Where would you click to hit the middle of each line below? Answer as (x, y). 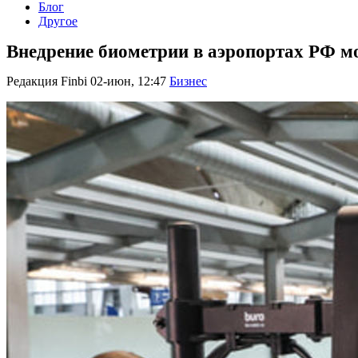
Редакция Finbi (47, 82)
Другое (58, 21)
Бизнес (188, 82)
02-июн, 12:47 (128, 82)
